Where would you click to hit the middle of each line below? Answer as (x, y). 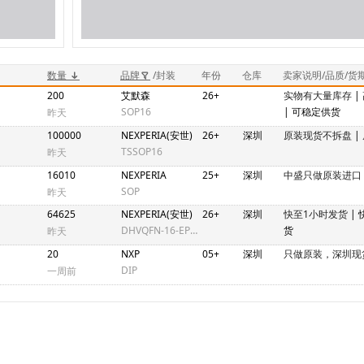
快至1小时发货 (317, 214)
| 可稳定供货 (312, 112)
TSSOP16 (142, 151)
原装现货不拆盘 (319, 135)
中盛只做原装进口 (323, 175)
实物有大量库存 (319, 95)
